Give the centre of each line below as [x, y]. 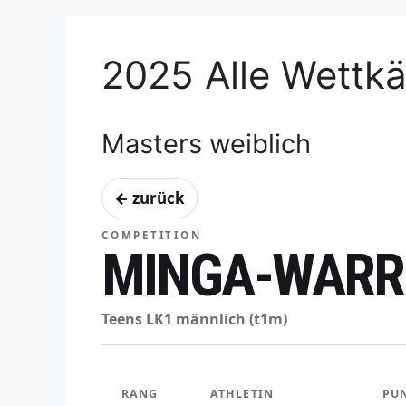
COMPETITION [152, 236]
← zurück [150, 198]
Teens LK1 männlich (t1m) [194, 319]
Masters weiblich [206, 144]
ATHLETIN [242, 394]
